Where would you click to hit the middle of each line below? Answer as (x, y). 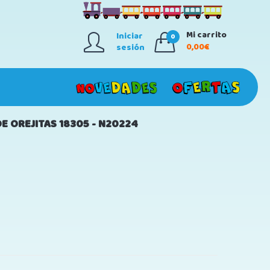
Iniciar (130, 36)
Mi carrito (206, 35)
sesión (130, 48)
